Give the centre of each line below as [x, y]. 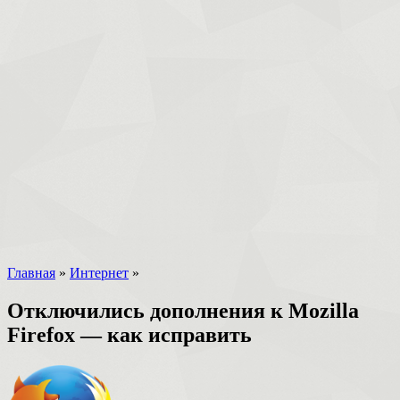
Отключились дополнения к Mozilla [183, 311]
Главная [31, 273]
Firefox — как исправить [129, 335]
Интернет [99, 273]
